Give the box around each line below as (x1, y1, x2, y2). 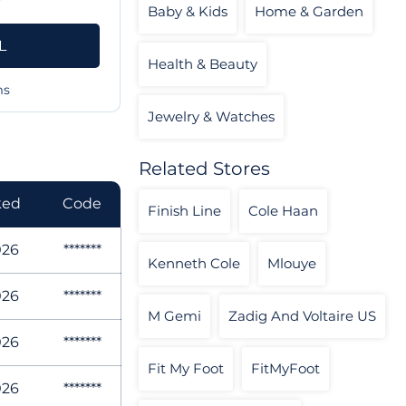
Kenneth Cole (148, 255, 240, 273)
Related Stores (139, 158, 270, 180)
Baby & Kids (148, 3, 227, 21)
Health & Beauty (148, 55, 257, 73)
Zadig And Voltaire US (228, 307, 376, 325)
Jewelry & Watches (148, 108, 275, 126)
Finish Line (148, 202, 221, 220)
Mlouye (267, 255, 316, 273)
